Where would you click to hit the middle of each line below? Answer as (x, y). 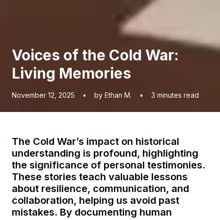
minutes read (178, 95)
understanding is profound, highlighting (105, 153)
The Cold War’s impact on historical (96, 141)
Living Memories (71, 73)
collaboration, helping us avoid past (96, 200)
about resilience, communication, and (100, 188)
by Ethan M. (113, 95)
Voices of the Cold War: (95, 55)
